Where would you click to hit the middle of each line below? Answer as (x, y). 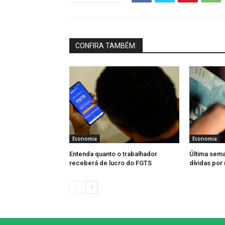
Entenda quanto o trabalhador (113, 154)
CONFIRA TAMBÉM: (106, 46)
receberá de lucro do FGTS (110, 163)
